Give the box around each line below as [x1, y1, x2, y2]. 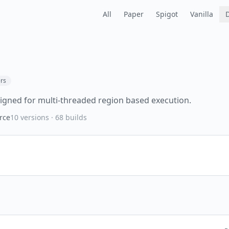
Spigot [156, 9, 178, 19]
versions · [18, 112, 55, 122]
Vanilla [190, 9, 213, 19]
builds [63, 112, 87, 122]
